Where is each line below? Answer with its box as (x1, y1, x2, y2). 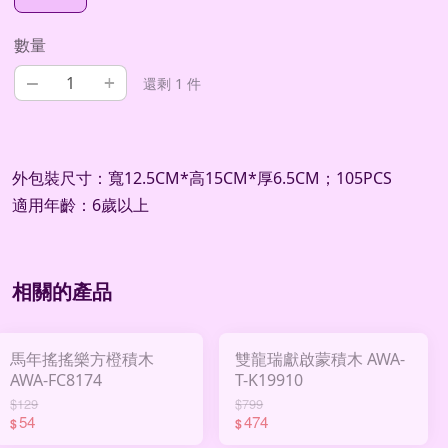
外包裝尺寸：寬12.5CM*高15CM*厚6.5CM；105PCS (12, 167, 392, 190)
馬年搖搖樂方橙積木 (10, 347, 155, 370)
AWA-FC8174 (10, 368, 103, 391)
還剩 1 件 (143, 74, 202, 94)
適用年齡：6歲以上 (12, 194, 149, 217)
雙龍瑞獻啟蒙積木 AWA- (235, 347, 406, 370)
